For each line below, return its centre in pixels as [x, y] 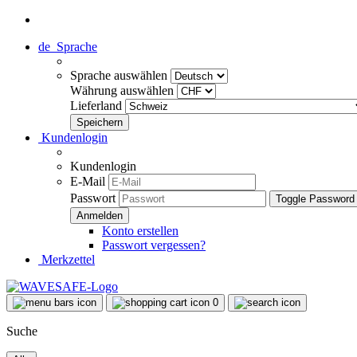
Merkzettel [67, 259]
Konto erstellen [140, 231]
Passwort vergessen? [154, 245]
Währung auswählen [124, 90]
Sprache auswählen [120, 75]
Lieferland [98, 106]
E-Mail [88, 181]
